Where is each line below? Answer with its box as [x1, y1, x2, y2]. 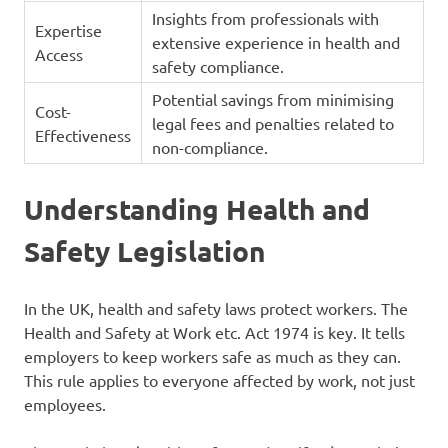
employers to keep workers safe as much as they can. [24, 346, 401, 367]
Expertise [34, 20, 102, 41]
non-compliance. [151, 137, 268, 158]
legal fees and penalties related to [151, 113, 394, 134]
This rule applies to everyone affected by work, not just [24, 370, 415, 391]
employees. [24, 394, 106, 415]
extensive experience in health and [151, 32, 400, 53]
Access [34, 44, 83, 65]
